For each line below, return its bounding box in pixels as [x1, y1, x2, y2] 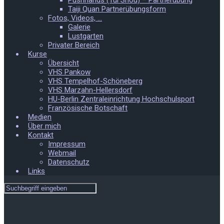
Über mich [28, 121, 61, 130]
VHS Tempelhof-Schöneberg [48, 76, 142, 85]
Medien [28, 112, 51, 121]
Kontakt [28, 130, 53, 139]
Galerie [68, 22, 90, 31]
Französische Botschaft [48, 103, 127, 112]
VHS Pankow [48, 67, 90, 76]
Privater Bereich [48, 40, 99, 49]
